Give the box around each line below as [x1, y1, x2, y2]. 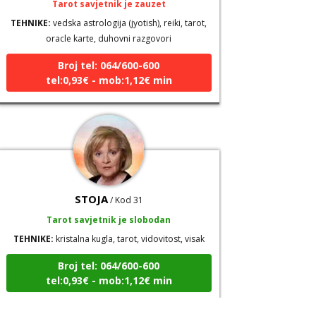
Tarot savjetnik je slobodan [47, 202, 171, 215]
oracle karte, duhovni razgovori [46, 21, 172, 34]
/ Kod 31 [109, 183, 143, 195]
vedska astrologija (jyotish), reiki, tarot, [51, 6, 207, 18]
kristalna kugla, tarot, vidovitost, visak [53, 221, 205, 234]
